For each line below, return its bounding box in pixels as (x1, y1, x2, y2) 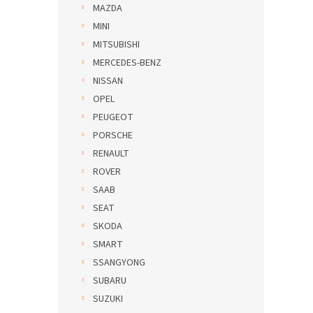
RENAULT (93, 147, 129, 161)
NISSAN (93, 74, 123, 88)
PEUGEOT (93, 110, 133, 124)
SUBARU (93, 274, 126, 288)
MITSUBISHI (93, 38, 140, 52)
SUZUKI (93, 292, 123, 306)
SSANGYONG (93, 256, 145, 270)
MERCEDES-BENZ (93, 56, 161, 70)
